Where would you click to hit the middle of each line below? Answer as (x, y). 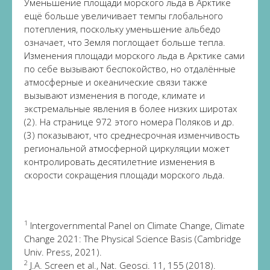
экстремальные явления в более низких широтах (130, 108)
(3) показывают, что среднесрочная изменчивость (132, 135)
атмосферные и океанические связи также (116, 82)
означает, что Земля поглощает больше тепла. (125, 42)
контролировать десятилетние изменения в (120, 162)
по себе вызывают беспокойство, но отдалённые (130, 69)
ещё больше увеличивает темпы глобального (124, 16)
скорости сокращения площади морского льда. (124, 175)
